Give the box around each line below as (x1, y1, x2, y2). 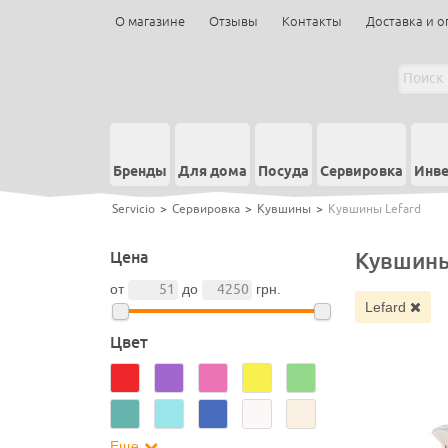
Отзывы (208, 14, 258, 29)
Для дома (177, 163, 247, 181)
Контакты (281, 14, 342, 29)
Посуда (257, 163, 309, 181)
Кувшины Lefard (327, 201, 421, 217)
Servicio (111, 201, 155, 217)
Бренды (112, 163, 167, 181)
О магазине (114, 14, 185, 29)
